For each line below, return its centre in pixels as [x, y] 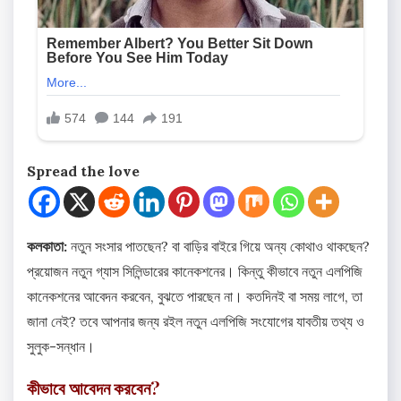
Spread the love [83, 171]
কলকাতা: [47, 247]
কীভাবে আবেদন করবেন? [93, 388]
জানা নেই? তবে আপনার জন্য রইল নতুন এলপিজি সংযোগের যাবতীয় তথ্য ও [196, 322]
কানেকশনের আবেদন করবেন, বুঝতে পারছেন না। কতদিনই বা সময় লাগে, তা [195, 297]
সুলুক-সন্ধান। [61, 347]
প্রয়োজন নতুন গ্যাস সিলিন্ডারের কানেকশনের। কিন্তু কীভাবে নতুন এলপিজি [195, 272]
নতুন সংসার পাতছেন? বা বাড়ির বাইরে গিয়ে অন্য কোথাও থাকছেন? [218, 247]
